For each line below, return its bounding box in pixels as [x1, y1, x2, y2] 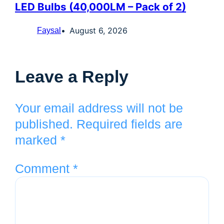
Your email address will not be [15, 101, 183, 115]
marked [15, 133, 60, 147]
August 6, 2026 [69, 25, 127, 35]
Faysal [37, 26, 61, 34]
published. [15, 117, 73, 131]
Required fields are [76, 117, 182, 131]
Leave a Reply [15, 67, 128, 86]
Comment [15, 161, 73, 176]
